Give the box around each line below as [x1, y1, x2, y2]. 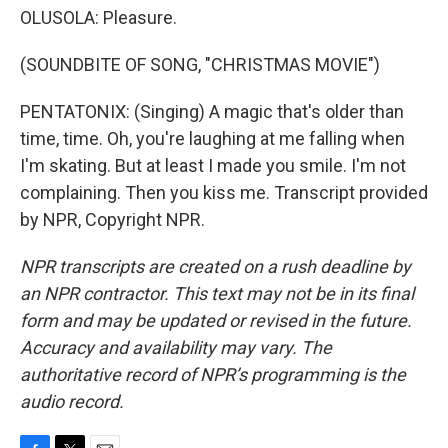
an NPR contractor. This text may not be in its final [20, 283, 414, 304]
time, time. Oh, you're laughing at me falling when [20, 128, 405, 149]
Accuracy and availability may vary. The [20, 337, 332, 358]
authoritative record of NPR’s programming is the [20, 364, 406, 385]
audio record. [20, 391, 124, 412]
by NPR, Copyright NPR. [20, 209, 205, 230]
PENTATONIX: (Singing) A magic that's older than [20, 101, 404, 122]
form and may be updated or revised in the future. [20, 310, 412, 331]
